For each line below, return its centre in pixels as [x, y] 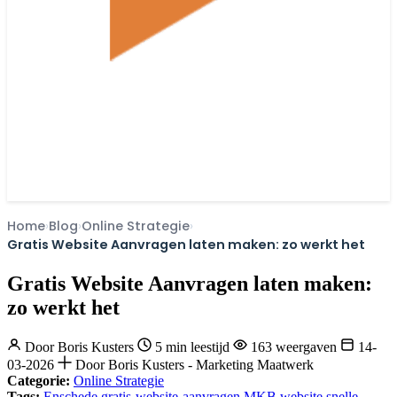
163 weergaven [294, 346]
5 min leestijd [192, 346]
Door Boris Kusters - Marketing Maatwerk [193, 364]
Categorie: [39, 380]
